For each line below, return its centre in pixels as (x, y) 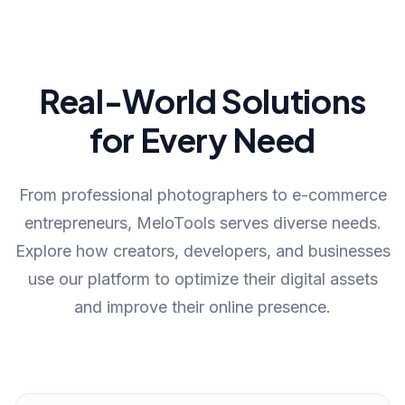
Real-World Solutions (202, 101)
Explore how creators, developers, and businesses (202, 251)
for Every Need (202, 140)
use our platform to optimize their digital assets (202, 279)
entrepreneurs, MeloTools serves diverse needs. (202, 223)
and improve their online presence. (202, 307)
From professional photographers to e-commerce (202, 195)
